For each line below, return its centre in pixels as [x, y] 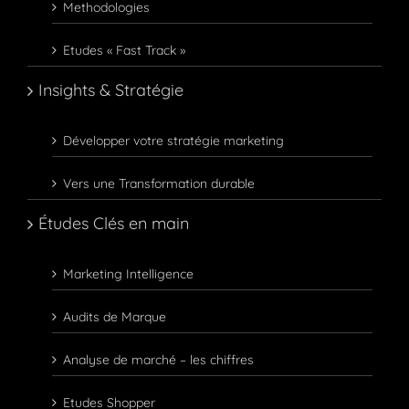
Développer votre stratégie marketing [173, 141]
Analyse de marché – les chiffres [158, 360]
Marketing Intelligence [128, 274]
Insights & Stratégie [111, 90]
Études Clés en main [114, 224]
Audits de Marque [115, 317]
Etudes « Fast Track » [124, 51]
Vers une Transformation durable [159, 184]
